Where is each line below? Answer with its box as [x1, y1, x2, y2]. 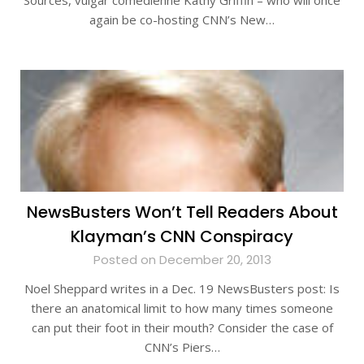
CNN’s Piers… [144, 339, 220, 355]
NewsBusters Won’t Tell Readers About [26, 201, 338, 223]
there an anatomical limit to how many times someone [31, 300, 333, 316]
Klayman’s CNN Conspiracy [71, 225, 293, 248]
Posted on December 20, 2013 [93, 251, 271, 268]
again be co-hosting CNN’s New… [89, 11, 275, 28]
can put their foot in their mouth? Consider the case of [31, 319, 333, 336]
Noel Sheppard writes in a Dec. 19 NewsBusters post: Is [24, 280, 340, 297]
